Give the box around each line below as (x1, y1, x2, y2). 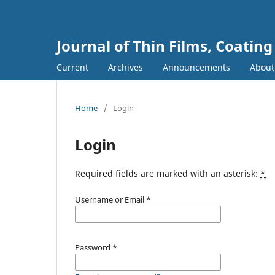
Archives (108, 61, 143, 73)
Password (75, 241, 112, 253)
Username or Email (75, 193, 146, 205)
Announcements (163, 61, 230, 73)
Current (56, 61, 88, 73)
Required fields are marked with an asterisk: (75, 167, 260, 179)
